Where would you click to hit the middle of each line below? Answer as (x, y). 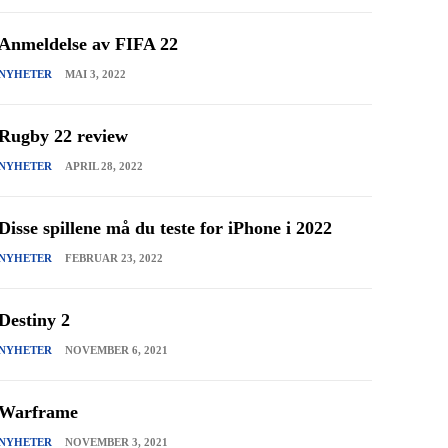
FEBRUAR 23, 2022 (114, 257)
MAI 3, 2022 (96, 73)
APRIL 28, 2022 (104, 165)
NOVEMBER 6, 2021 (117, 349)
